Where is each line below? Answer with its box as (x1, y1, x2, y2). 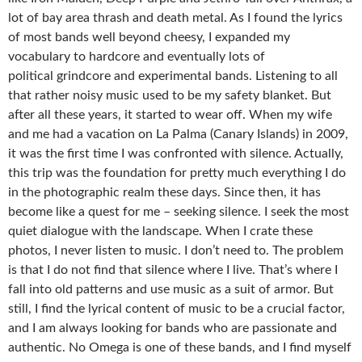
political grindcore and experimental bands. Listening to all (8, 69, 338, 82)
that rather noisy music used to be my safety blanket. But (8, 89, 331, 102)
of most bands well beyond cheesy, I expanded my (8, 31, 290, 44)
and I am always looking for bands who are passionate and (8, 322, 337, 335)
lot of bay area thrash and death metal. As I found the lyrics (8, 11, 343, 24)
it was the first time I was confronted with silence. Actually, (8, 147, 343, 160)
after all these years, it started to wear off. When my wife (8, 108, 332, 121)
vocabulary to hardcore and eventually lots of (8, 50, 265, 63)
